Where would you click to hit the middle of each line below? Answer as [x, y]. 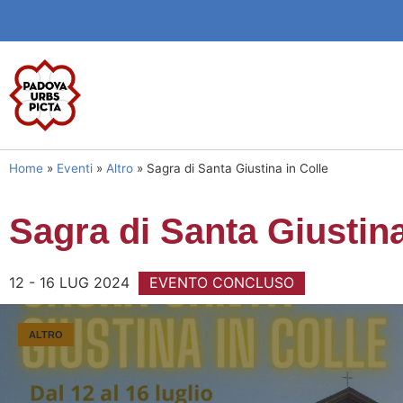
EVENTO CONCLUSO [222, 282]
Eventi [75, 168]
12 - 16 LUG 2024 [69, 282]
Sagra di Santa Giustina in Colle [237, 168]
